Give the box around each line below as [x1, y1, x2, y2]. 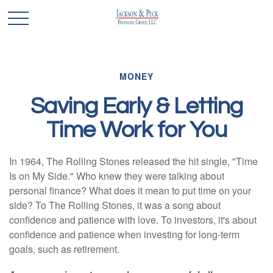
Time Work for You [46, 118, 227, 142]
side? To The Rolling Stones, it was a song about [9, 198, 221, 212]
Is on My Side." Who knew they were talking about [9, 169, 224, 183]
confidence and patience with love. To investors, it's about [9, 213, 257, 227]
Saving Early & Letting [30, 94, 243, 118]
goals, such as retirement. [9, 242, 119, 256]
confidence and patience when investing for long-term [9, 227, 239, 241]
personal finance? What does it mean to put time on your [9, 183, 251, 197]
